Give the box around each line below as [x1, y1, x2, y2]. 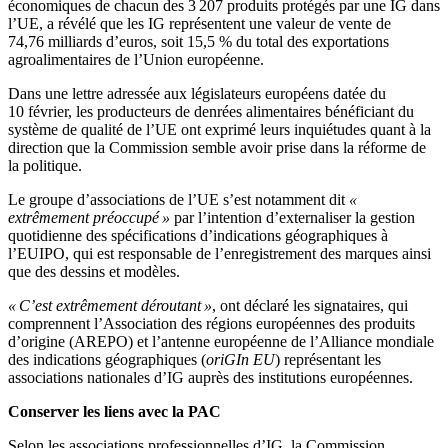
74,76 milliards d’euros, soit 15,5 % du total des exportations [8, 33, 389, 51]
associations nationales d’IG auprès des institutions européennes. [8, 369, 413, 387]
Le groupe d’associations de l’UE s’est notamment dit [8, 191, 349, 209]
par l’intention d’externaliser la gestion [170, 209, 415, 227]
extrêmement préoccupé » [8, 209, 170, 227]
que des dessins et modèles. [8, 263, 180, 281]
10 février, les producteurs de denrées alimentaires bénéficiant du [8, 103, 414, 121]
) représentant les [275, 351, 381, 369]
